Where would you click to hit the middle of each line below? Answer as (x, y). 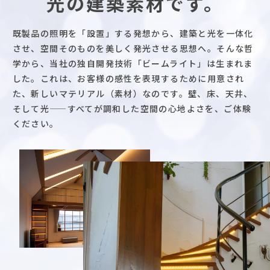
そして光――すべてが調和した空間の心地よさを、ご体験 (132, 108)
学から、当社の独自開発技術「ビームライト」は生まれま (133, 63)
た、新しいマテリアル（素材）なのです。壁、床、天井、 (133, 93)
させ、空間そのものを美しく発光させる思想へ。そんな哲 (133, 48)
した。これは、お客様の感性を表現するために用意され (128, 78)
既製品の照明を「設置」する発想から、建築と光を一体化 (133, 33)
